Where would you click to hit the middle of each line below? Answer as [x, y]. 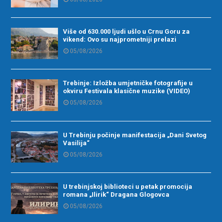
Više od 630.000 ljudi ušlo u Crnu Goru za [126, 31]
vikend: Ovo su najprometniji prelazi [119, 39]
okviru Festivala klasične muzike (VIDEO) [126, 91]
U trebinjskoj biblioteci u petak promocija [127, 186]
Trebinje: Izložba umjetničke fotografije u [128, 83]
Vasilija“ [76, 143]
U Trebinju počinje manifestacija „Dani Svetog [135, 135]
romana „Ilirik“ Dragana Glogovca [116, 194]
